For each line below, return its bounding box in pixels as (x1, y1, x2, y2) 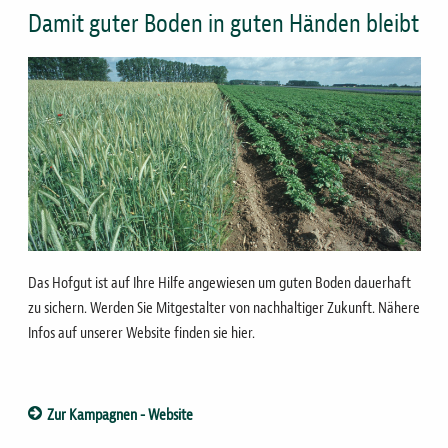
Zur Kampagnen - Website (46, 406, 193, 423)
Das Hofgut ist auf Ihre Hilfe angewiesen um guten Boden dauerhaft (27, 274, 411, 291)
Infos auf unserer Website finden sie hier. (27, 324, 255, 341)
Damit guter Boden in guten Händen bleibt (27, 11, 419, 38)
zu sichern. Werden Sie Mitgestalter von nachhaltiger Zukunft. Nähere (27, 299, 420, 316)
